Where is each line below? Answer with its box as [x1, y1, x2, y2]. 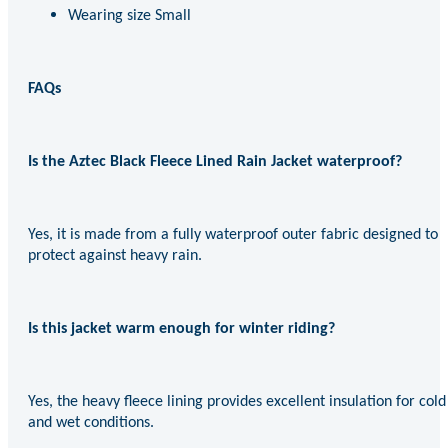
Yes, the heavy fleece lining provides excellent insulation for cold [28, 393, 446, 410]
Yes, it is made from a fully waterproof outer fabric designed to [28, 226, 438, 243]
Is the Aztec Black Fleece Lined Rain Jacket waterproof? [28, 153, 402, 170]
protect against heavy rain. [28, 247, 202, 264]
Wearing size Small [68, 7, 191, 24]
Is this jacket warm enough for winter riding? [28, 320, 335, 337]
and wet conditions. [28, 414, 154, 431]
